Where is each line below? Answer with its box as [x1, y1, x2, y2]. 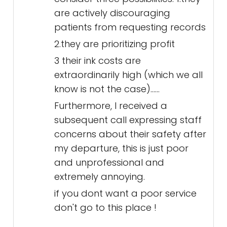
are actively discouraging [54, 7, 170, 20]
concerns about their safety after [54, 128, 206, 141]
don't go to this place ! [54, 201, 157, 214]
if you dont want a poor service [54, 187, 197, 200]
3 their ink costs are [54, 54, 141, 67]
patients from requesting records [54, 21, 206, 34]
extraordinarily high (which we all [54, 68, 203, 82]
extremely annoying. [54, 170, 145, 183]
